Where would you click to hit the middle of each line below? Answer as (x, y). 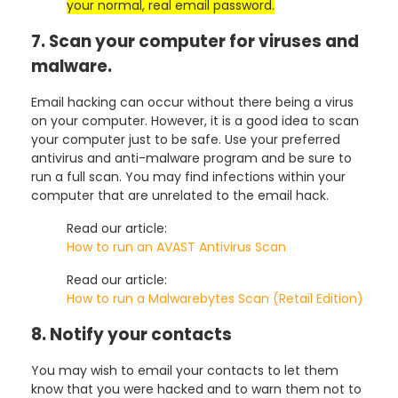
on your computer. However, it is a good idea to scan (195, 120)
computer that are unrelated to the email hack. (180, 195)
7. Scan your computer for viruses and (195, 41)
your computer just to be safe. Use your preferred (186, 139)
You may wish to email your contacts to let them (185, 370)
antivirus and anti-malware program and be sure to (191, 158)
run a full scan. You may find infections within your (188, 176)
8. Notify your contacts (131, 334)
